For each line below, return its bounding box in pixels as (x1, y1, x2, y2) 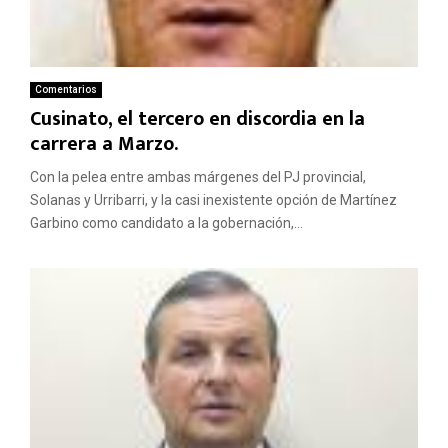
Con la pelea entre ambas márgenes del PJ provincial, (30, 169, 366, 186)
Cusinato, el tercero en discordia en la (30, 102, 365, 137)
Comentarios (35, 84, 97, 96)
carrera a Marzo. (30, 127, 178, 162)
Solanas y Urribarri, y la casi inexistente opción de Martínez (30, 192, 397, 209)
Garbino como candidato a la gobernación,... (30, 215, 303, 232)
